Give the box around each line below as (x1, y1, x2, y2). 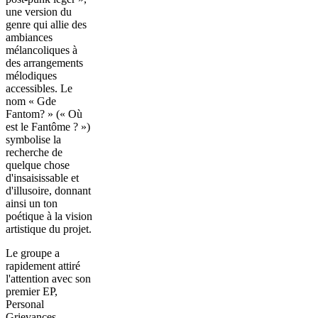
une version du (6, 5, 72, 18)
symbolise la (6, 133, 61, 146)
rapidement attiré (6, 259, 80, 272)
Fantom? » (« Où (6, 107, 82, 120)
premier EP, (6, 285, 57, 297)
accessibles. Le (6, 82, 72, 94)
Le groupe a (6, 246, 60, 259)
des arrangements (6, 56, 83, 69)
